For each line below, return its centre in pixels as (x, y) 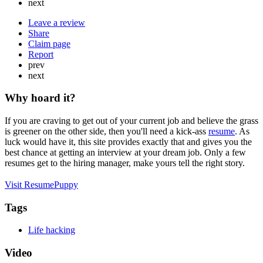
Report (41, 54)
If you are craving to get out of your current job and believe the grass (131, 121)
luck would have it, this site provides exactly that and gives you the (128, 142)
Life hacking (52, 230)
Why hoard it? (40, 98)
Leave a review (57, 22)
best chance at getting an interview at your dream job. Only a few (125, 153)
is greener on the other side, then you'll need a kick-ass (107, 131)
